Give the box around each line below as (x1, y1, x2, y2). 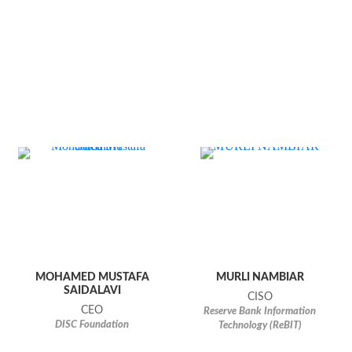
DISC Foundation (55, 320, 130, 331)
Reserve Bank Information (203, 306, 317, 317)
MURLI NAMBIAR (215, 271, 304, 284)
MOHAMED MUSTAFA (35, 271, 149, 284)
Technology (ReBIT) (218, 321, 302, 332)
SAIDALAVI (63, 284, 121, 297)
